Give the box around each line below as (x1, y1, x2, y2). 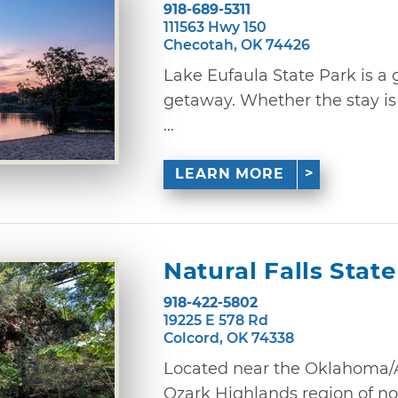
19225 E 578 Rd (163, 311, 268, 329)
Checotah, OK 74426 (163, 36, 310, 53)
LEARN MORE (175, 165, 285, 183)
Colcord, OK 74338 (163, 329, 294, 346)
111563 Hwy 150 (163, 18, 267, 36)
